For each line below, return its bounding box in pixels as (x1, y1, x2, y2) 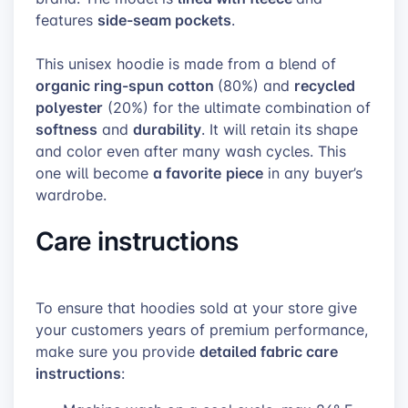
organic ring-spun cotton (36, 74, 218, 96)
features (36, 9, 97, 30)
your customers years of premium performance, (36, 320, 368, 341)
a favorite (153, 161, 221, 183)
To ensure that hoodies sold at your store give (36, 298, 357, 319)
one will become (36, 162, 153, 183)
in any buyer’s (263, 162, 362, 183)
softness (36, 117, 97, 139)
